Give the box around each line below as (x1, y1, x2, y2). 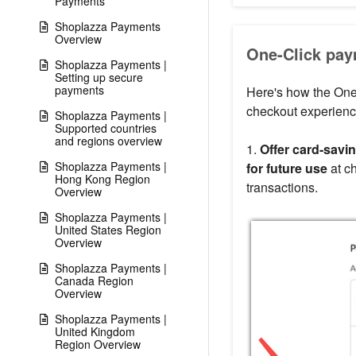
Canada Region (55, 273, 133, 288)
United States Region (55, 222, 161, 238)
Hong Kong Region (55, 171, 150, 187)
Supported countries (55, 120, 157, 136)
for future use (246, 159, 327, 178)
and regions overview (55, 133, 162, 149)
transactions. (246, 178, 318, 197)
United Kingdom (55, 323, 135, 339)
